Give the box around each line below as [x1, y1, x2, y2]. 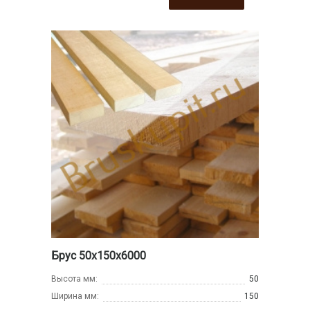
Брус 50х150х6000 [51, 248, 146, 262]
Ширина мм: [51, 291, 99, 301]
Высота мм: [51, 273, 98, 284]
